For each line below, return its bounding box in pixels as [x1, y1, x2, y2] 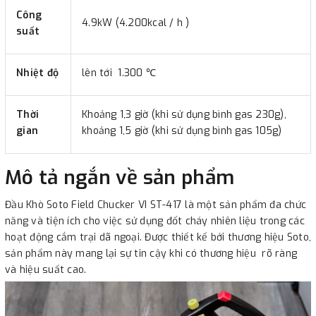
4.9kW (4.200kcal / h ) [82, 16, 190, 30]
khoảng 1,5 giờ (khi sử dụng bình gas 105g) [82, 123, 282, 138]
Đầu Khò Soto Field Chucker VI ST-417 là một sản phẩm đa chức [5, 197, 306, 212]
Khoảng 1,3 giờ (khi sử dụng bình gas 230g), [82, 107, 286, 121]
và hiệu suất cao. [5, 262, 87, 276]
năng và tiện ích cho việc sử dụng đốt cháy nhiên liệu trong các [5, 214, 305, 228]
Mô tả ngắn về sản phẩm [5, 164, 235, 190]
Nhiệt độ [16, 66, 59, 80]
